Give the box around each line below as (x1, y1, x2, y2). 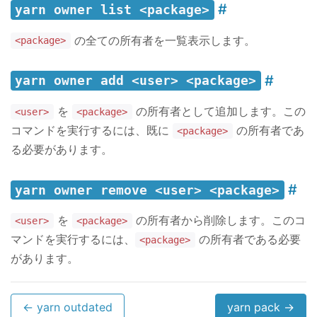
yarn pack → (227, 300, 294, 315)
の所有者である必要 (195, 231, 301, 246)
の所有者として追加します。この (132, 103, 306, 118)
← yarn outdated (23, 300, 113, 315)
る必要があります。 (11, 142, 113, 156)
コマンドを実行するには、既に (11, 122, 173, 137)
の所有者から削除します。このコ (132, 212, 306, 227)
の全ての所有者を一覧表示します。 (70, 33, 255, 47)
